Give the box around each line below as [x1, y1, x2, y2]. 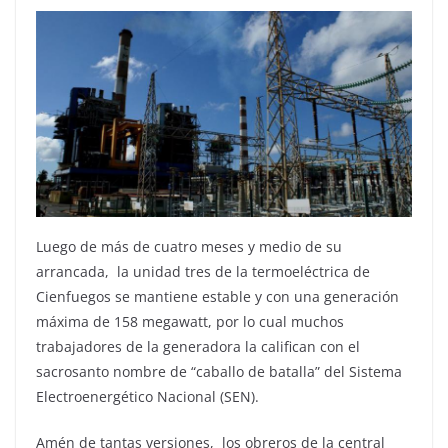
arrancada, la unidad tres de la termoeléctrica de [36, 261, 370, 281]
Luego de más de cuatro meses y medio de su [36, 236, 342, 256]
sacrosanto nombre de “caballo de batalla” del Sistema [36, 361, 402, 381]
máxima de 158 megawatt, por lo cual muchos [36, 311, 344, 331]
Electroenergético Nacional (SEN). [36, 386, 259, 406]
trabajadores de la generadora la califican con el [36, 336, 360, 356]
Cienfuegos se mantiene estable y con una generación [36, 286, 399, 306]
